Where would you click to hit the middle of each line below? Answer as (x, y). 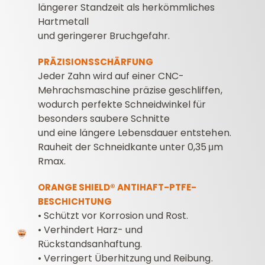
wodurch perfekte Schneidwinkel (116, 104)
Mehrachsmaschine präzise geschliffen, (130, 90)
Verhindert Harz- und (93, 230)
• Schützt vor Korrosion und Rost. (113, 215)
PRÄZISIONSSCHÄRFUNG (96, 62)
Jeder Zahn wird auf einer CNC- (111, 76)
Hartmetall (64, 21)
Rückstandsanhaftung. (90, 244)
